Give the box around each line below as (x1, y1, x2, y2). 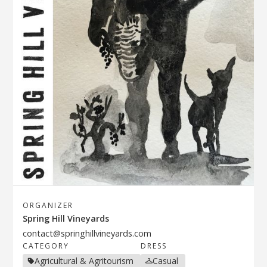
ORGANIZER (23, 200, 74, 210)
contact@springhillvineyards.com (23, 227, 152, 239)
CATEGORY (23, 240, 70, 251)
